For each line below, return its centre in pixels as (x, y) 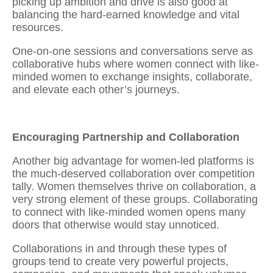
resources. (38, 27)
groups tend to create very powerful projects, (120, 261)
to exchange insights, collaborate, (169, 76)
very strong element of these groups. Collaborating (135, 199)
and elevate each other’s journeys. (96, 89)
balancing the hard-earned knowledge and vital (126, 14)
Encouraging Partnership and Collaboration (127, 137)
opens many (214, 212)
